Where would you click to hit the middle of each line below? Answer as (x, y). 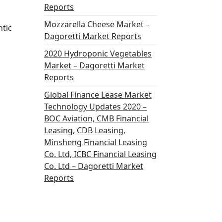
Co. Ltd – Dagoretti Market (94, 166)
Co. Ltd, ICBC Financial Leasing (100, 154)
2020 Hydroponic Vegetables (98, 54)
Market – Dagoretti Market (94, 65)
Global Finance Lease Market (98, 95)
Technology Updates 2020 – (95, 107)
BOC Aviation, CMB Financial (96, 118)
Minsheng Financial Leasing (96, 142)
